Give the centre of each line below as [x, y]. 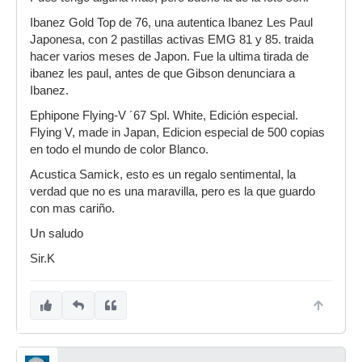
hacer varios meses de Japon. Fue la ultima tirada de [169, 57]
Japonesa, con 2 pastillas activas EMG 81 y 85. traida [172, 40]
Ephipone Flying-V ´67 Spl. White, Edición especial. [164, 116]
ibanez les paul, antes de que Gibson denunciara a [162, 74]
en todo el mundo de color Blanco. [119, 149]
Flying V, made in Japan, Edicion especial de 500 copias [177, 133]
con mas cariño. [72, 208]
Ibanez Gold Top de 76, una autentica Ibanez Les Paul [171, 23]
